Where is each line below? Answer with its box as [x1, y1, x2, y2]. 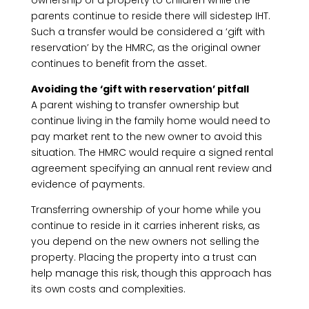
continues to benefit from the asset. [30, 57, 207, 70]
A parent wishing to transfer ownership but [30, 98, 239, 112]
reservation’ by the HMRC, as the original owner [30, 41, 261, 54]
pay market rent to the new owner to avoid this [30, 130, 262, 143]
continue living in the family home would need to [30, 114, 270, 128]
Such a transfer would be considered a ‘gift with [30, 25, 265, 39]
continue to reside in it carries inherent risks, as [30, 219, 260, 232]
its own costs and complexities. [30, 282, 186, 296]
